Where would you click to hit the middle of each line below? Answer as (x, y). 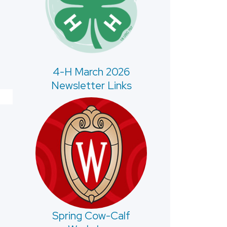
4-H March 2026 (91, 71)
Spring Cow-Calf (91, 216)
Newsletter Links (91, 85)
